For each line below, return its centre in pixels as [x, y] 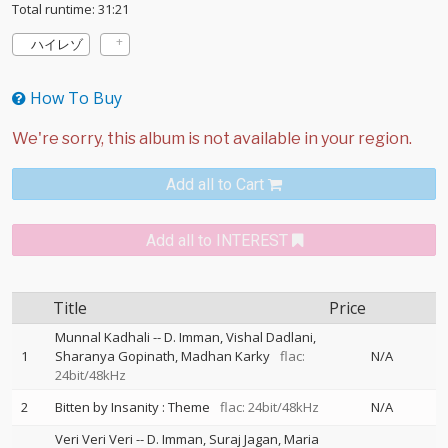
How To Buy [74, 98]
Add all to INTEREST [216, 241]
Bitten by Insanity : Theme [132, 407]
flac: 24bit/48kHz [266, 407]
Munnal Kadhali [102, 337]
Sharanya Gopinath [115, 356]
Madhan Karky [225, 356]
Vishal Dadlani [269, 337]
